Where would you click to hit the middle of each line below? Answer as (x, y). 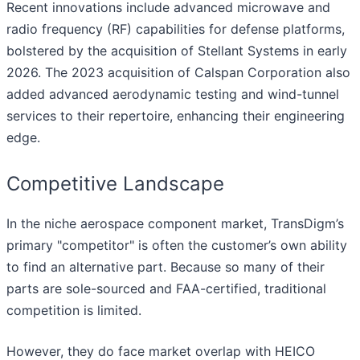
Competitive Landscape (115, 184)
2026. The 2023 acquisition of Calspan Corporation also (178, 73)
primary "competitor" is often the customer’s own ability (177, 245)
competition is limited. (74, 311)
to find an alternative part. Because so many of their (166, 267)
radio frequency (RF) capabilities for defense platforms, (176, 29)
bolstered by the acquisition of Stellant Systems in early (177, 51)
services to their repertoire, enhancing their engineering (176, 116)
